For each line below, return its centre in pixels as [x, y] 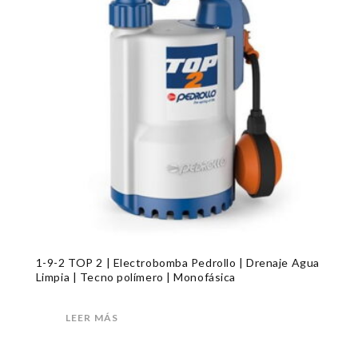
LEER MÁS [92, 317]
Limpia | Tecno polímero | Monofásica [135, 276]
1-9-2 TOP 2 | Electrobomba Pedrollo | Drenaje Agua [177, 262]
